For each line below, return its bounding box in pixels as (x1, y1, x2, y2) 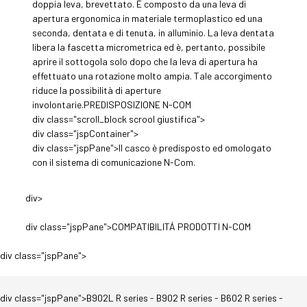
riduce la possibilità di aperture (32, 84, 162, 97)
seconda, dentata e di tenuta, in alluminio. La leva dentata (32, 27, 275, 39)
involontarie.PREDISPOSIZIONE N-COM (32, 99, 192, 111)
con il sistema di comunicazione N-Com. (32, 156, 196, 169)
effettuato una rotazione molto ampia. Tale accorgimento (32, 70, 273, 82)
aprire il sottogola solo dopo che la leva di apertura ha (32, 56, 258, 68)
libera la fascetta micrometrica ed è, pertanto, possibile (32, 41, 266, 53)
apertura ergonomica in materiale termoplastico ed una (32, 12, 263, 25)
